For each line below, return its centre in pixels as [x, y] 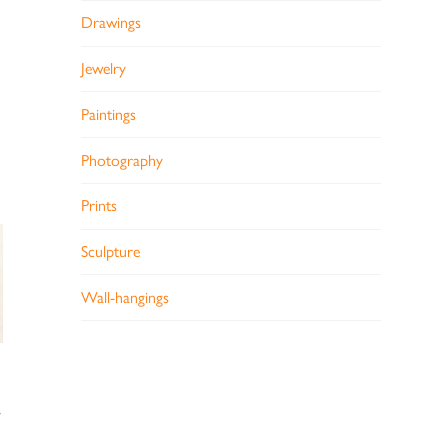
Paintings [108, 114]
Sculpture [110, 252]
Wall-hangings [124, 297]
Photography [121, 160]
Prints [98, 206]
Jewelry [103, 68]
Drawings [110, 23]
